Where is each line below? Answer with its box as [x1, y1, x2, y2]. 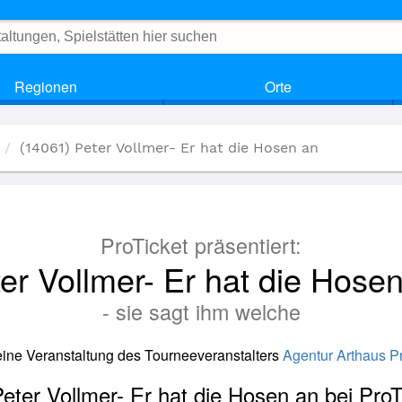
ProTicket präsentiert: [100, 230, 301, 260]
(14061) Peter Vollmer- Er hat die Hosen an [20, 139, 319, 156]
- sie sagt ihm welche [101, 296, 301, 327]
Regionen [14, 76, 77, 97]
